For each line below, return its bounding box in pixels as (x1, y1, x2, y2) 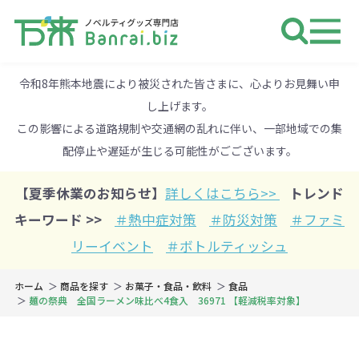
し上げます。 (146, 97, 213, 114)
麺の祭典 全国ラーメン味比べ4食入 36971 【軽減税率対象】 (28, 293, 305, 308)
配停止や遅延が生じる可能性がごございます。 (62, 142, 297, 159)
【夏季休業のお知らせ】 (15, 184, 165, 204)
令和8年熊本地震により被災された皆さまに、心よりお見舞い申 (19, 75, 340, 91)
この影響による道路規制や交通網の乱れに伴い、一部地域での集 (17, 119, 342, 136)
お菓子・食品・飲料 (124, 279, 212, 293)
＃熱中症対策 (115, 210, 196, 230)
